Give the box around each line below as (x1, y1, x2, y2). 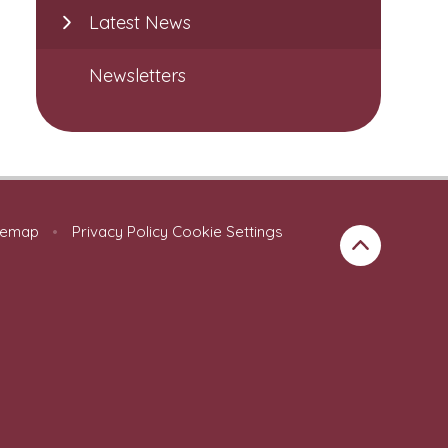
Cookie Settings (172, 222, 284, 242)
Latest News (89, 10, 191, 34)
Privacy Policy (72, 222, 169, 242)
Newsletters (89, 64, 186, 88)
